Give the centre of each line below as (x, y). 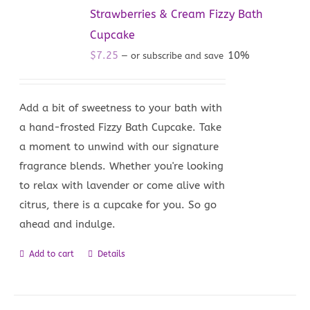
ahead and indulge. (68, 224)
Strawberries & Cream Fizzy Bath (176, 14)
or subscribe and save (177, 55)
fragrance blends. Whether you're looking (122, 166)
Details (112, 254)
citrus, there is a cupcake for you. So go (118, 204)
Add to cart (52, 254)
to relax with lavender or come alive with (122, 185)
